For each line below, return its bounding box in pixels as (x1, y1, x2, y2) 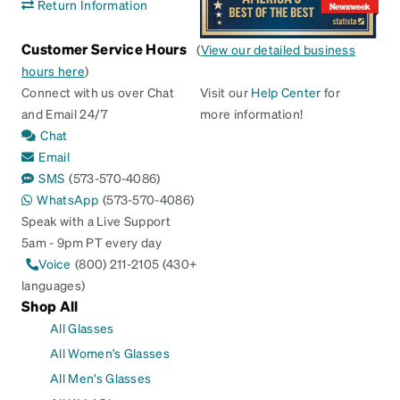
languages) (21, 277, 86, 294)
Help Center (251, 84, 321, 101)
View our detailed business (200, 41, 355, 58)
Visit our (200, 84, 252, 101)
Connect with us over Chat (21, 84, 175, 101)
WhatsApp (37, 191, 98, 208)
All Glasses (50, 320, 114, 337)
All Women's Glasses (50, 345, 171, 362)
